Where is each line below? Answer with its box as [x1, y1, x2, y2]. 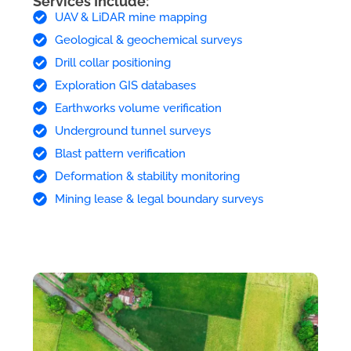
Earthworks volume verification [54, 100, 222, 115]
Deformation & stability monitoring [54, 168, 240, 183]
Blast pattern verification [54, 146, 186, 161]
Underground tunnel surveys [54, 123, 211, 138]
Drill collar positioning [54, 55, 171, 70]
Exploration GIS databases [54, 78, 196, 92]
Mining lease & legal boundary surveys [54, 191, 263, 206]
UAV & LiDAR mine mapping [54, 9, 207, 24]
